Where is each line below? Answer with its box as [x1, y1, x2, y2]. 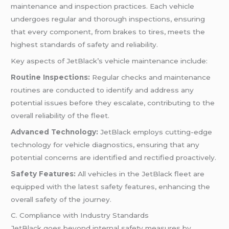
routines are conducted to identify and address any [11, 85, 194, 94]
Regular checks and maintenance [90, 73, 211, 81]
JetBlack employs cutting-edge [98, 127, 213, 136]
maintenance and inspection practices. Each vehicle [11, 2, 195, 11]
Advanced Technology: [11, 127, 99, 136]
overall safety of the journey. [11, 195, 112, 203]
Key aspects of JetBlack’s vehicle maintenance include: [11, 57, 208, 65]
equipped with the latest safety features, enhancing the [11, 182, 211, 191]
